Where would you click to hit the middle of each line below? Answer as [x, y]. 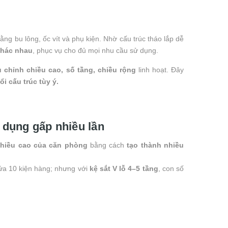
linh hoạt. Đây [160, 69]
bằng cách [107, 145]
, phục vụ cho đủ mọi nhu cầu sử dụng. [95, 50]
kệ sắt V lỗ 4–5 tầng [124, 168]
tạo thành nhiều [155, 145]
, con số [171, 168]
